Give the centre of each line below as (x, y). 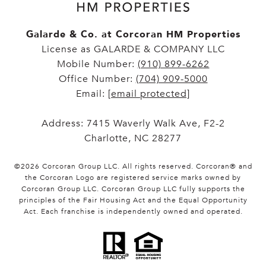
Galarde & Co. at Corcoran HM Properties (133, 34)
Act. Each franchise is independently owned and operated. (133, 212)
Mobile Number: (97, 64)
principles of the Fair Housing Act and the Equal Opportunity (133, 200)
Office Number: (97, 79)
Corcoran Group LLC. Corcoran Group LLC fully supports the (133, 189)
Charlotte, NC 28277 (133, 139)
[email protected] (149, 94)
